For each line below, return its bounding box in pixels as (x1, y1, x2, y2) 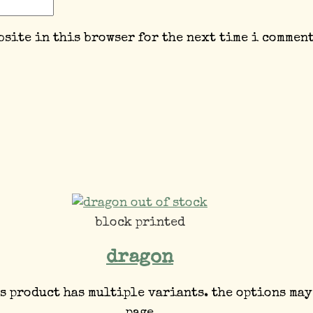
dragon (106, 248, 173, 268)
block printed (94, 217, 185, 230)
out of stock (131, 197, 208, 210)
